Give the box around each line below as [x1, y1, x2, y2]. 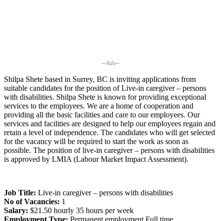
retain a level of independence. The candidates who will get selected [4, 128, 215, 137]
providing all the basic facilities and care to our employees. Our [4, 110, 200, 119]
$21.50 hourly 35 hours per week [30, 206, 134, 215]
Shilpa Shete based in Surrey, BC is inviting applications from [4, 74, 196, 83]
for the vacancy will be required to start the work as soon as [4, 137, 188, 146]
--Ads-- [102, 59, 119, 67]
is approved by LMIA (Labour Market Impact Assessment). [4, 154, 188, 163]
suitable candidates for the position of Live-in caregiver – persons [4, 83, 206, 92]
